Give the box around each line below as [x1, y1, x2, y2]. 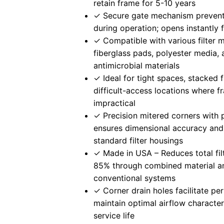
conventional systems [93, 173, 176, 183]
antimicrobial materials [93, 60, 180, 71]
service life [93, 210, 135, 221]
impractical [93, 98, 136, 108]
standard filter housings [93, 135, 183, 146]
